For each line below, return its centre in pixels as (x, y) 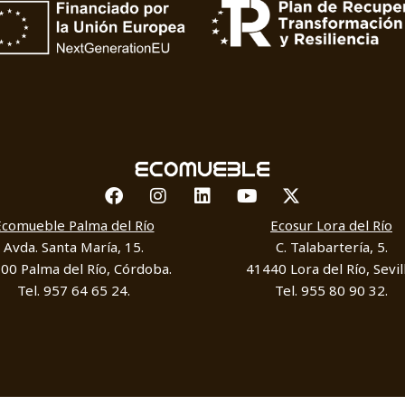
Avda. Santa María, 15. (74, 247)
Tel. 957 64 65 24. (74, 291)
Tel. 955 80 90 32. (331, 291)
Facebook (153, 186)
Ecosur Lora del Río (331, 226)
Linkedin (239, 186)
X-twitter (328, 186)
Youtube (282, 186)
